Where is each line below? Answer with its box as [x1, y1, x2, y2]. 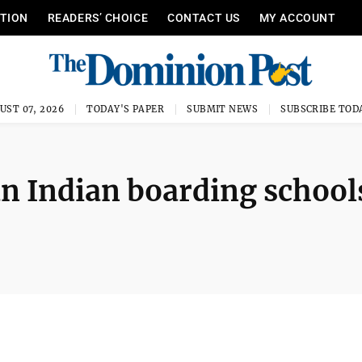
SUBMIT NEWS [187, 103, 259, 115]
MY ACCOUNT [259, 11, 336, 24]
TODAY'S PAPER [86, 103, 165, 115]
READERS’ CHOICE [47, 11, 149, 24]
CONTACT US [167, 11, 240, 24]
